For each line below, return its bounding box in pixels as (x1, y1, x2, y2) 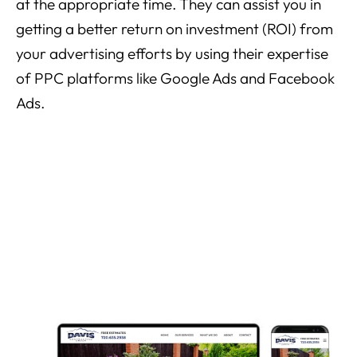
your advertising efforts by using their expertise (16, 44, 328, 64)
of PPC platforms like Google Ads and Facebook (16, 69, 335, 88)
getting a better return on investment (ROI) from (16, 19, 333, 39)
